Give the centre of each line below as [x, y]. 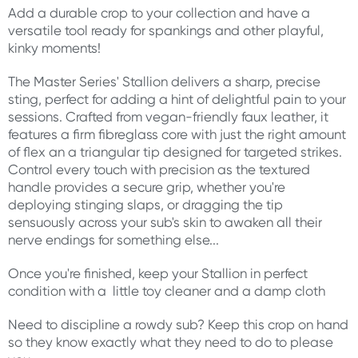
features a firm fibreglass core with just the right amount [177, 134]
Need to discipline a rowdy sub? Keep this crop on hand [178, 324]
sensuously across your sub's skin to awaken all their [165, 222]
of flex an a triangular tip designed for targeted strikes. [175, 152]
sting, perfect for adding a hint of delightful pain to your [177, 99]
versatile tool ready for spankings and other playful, [166, 30]
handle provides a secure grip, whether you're [147, 187]
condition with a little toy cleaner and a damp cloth [167, 291]
